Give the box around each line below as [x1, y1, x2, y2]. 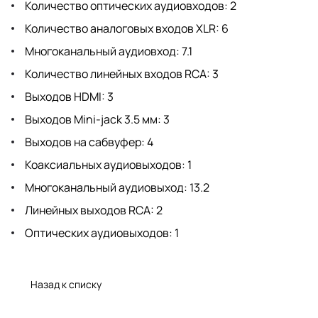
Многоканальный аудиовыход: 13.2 [23, 179, 209, 195]
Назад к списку [31, 277, 102, 291]
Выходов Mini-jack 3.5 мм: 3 [23, 111, 170, 127]
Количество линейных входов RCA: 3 [23, 65, 219, 82]
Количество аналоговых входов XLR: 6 [23, 20, 229, 36]
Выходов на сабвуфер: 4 [23, 133, 153, 150]
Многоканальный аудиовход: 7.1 [23, 43, 192, 59]
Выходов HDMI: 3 [23, 88, 114, 104]
